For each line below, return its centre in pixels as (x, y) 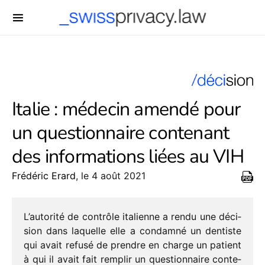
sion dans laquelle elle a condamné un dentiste (132, 231)
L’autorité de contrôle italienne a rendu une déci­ (132, 217)
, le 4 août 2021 (111, 176)
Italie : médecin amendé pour (126, 109)
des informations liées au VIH (128, 157)
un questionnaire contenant (121, 133)
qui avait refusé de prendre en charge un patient (132, 245)
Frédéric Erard (44, 176)
